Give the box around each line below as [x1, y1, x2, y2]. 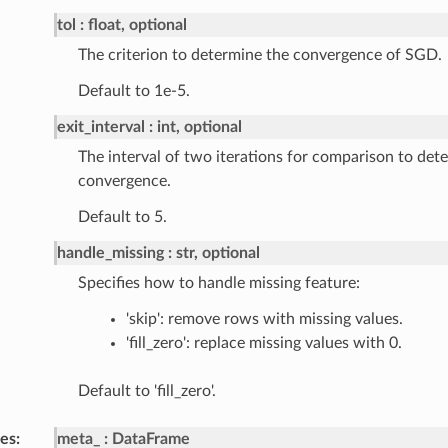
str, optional [175, 245, 260, 262]
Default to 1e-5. [77, 83, 190, 100]
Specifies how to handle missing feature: [77, 275, 360, 292]
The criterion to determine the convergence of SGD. [77, 47, 442, 64]
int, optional [156, 119, 242, 136]
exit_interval [56, 119, 145, 136]
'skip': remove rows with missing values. [125, 311, 403, 328]
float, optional [87, 17, 187, 34]
